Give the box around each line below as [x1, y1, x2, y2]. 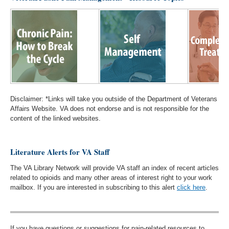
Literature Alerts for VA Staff [10, 146, 109, 157]
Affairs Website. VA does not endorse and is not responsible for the [10, 104, 209, 112]
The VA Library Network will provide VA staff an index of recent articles [10, 164, 219, 172]
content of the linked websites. [10, 114, 101, 122]
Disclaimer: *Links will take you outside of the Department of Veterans [10, 95, 217, 103]
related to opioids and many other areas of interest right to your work [10, 174, 212, 181]
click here [177, 184, 205, 191]
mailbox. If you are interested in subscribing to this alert [10, 184, 175, 191]
